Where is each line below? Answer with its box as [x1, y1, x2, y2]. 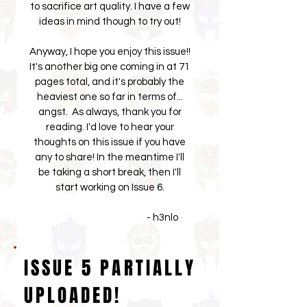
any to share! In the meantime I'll [35, 152, 184, 162]
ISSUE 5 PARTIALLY [24, 254, 196, 282]
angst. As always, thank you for [38, 107, 182, 117]
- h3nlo [41, 212, 178, 223]
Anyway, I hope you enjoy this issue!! [29, 47, 191, 57]
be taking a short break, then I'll [38, 167, 181, 177]
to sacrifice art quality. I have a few [29, 1, 190, 12]
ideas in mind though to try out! [38, 16, 181, 27]
